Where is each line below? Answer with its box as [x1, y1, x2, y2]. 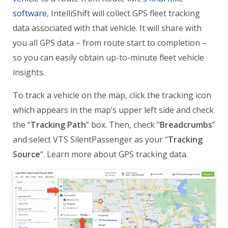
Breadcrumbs [160, 119, 212, 131]
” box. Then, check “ [86, 119, 160, 131]
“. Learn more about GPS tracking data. [40, 149, 188, 160]
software [13, 8, 47, 19]
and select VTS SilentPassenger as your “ [13, 134, 168, 146]
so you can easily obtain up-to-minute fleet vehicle [13, 52, 204, 64]
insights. [13, 67, 45, 78]
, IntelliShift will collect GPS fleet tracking [47, 8, 200, 19]
